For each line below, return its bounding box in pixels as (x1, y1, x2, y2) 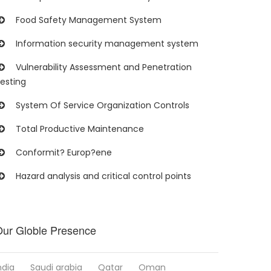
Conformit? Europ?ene (16, 146, 112, 158)
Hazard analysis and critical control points (16, 170, 191, 182)
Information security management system (16, 38, 198, 50)
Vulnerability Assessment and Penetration (16, 61, 192, 73)
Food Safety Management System (16, 14, 162, 26)
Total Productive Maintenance (16, 123, 144, 135)
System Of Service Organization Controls (16, 99, 189, 111)
